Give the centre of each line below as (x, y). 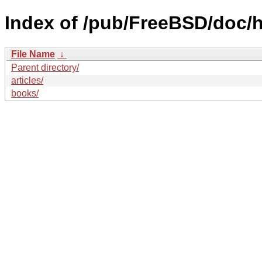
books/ (25, 93)
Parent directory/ (45, 67)
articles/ (27, 80)
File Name (33, 54)
